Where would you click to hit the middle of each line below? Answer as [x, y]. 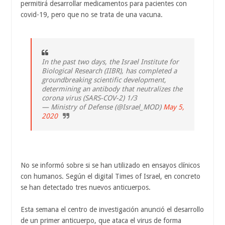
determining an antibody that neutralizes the [112, 89]
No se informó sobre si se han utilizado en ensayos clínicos [110, 165]
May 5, [174, 107]
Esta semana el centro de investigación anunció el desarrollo [112, 210]
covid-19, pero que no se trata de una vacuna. [92, 15]
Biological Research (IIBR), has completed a [109, 71]
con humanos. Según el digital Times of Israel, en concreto [110, 177]
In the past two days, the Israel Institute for [110, 62]
